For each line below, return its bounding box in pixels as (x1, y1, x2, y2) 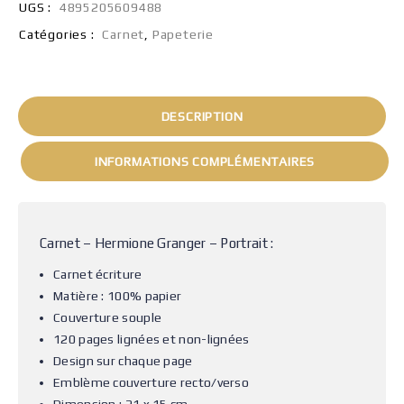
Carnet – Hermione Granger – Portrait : (40, 235, 274, 251)
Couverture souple (53, 310, 162, 325)
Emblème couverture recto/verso (53, 375, 249, 390)
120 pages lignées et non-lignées (53, 332, 250, 346)
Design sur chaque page (53, 353, 193, 368)
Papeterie (151, 27, 215, 41)
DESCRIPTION (161, 109, 243, 124)
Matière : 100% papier (53, 289, 182, 303)
